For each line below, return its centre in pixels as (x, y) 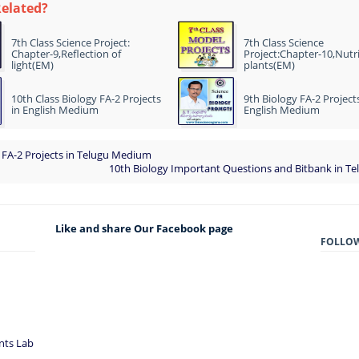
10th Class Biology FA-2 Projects (86, 98)
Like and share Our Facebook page (144, 228)
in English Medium (55, 109)
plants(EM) (269, 65)
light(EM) (32, 65)
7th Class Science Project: (71, 42)
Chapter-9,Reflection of (66, 53)
